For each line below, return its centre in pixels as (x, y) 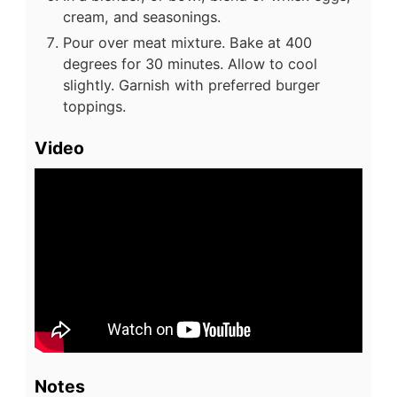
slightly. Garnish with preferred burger (191, 85)
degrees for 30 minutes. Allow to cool (190, 63)
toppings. (94, 106)
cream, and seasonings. (142, 16)
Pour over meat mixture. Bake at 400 (187, 42)
